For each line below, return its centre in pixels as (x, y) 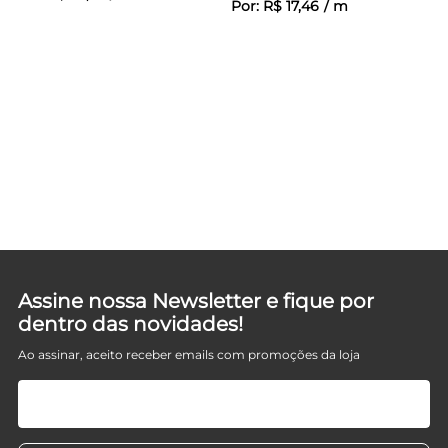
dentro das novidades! (130, 323)
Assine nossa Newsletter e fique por (196, 300)
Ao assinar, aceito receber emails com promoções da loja (189, 354)
